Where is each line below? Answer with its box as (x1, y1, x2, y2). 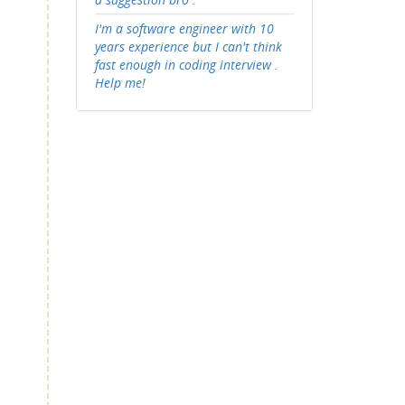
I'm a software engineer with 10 (94, 20, 274, 37)
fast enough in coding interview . (94, 56, 278, 73)
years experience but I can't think (94, 38, 282, 55)
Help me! (94, 74, 146, 91)
